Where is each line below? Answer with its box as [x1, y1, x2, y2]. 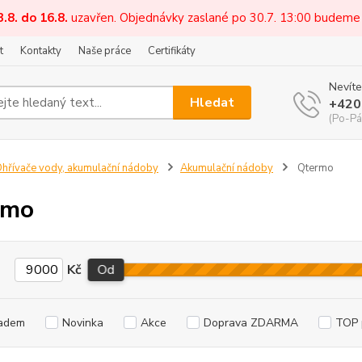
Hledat [190, 93, 235, 112]
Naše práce [78, 44, 131, 58]
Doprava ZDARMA [203, 315, 298, 330]
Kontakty [20, 44, 61, 58]
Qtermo [294, 161, 334, 175]
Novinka [61, 315, 103, 330]
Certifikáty [148, 44, 196, 58]
